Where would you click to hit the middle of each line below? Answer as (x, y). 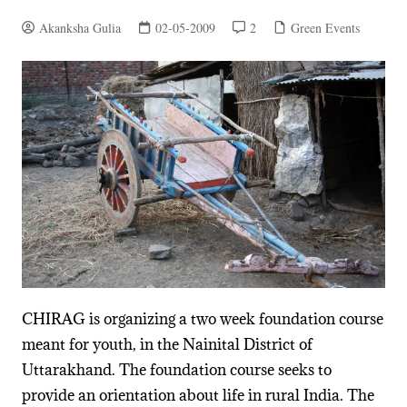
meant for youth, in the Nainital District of (167, 345)
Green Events (325, 28)
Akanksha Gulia (79, 28)
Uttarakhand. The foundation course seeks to (176, 370)
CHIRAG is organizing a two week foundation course (202, 319)
